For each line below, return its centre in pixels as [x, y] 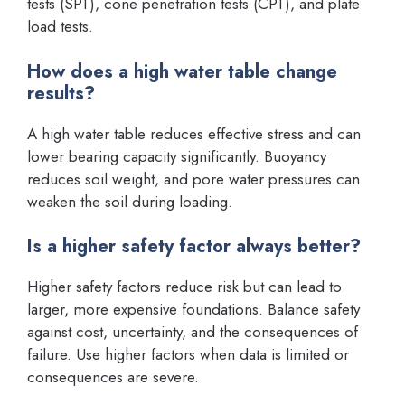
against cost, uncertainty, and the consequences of [193, 332]
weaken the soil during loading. [130, 201]
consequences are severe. [113, 377]
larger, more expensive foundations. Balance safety [193, 309]
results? [61, 93]
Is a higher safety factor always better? [194, 246]
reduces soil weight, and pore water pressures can [193, 179]
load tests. [60, 26]
